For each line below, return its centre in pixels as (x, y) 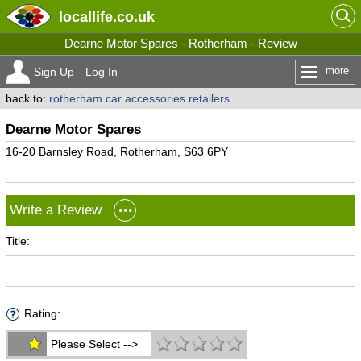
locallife (85, 17)
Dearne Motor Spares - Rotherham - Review (180, 43)
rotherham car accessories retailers (139, 98)
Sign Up (54, 72)
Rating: (42, 313)
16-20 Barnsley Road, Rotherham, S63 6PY (116, 151)
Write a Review (55, 210)
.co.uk (133, 17)
